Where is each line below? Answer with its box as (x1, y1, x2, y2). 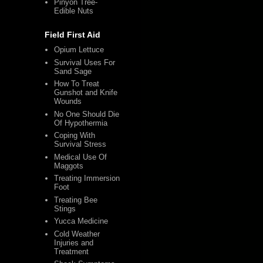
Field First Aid (45, 30, 100, 39)
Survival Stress (54, 140, 107, 149)
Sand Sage (54, 66, 92, 76)
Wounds (54, 97, 82, 106)
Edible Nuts (54, 6, 94, 15)
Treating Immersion (54, 174, 120, 183)
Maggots (54, 161, 84, 170)
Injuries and (54, 238, 94, 247)
